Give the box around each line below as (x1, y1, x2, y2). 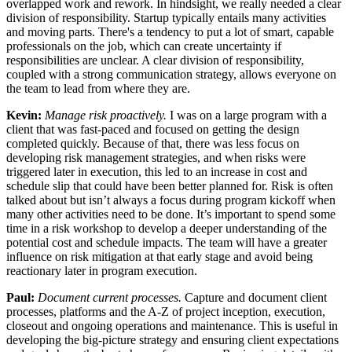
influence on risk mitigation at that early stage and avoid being (6, 249, 313, 263)
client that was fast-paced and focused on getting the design (6, 122, 299, 136)
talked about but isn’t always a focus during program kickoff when (6, 192, 335, 207)
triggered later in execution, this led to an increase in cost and (6, 164, 307, 178)
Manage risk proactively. (45, 108, 167, 122)
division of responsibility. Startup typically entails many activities (6, 10, 326, 24)
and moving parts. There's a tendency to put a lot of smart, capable (6, 24, 334, 38)
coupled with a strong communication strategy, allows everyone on (6, 67, 336, 81)
